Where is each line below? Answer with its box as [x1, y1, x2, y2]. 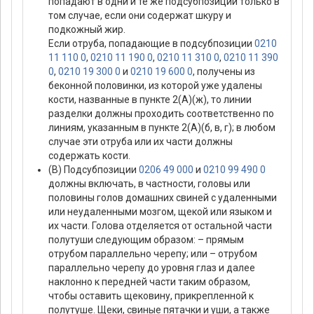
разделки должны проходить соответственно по [48, 108, 274, 120]
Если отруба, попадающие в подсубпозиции [48, 38, 254, 50]
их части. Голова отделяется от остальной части [48, 220, 272, 232]
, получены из [193, 66, 255, 78]
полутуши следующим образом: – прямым [48, 234, 244, 246]
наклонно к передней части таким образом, [48, 276, 250, 288]
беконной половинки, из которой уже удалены [48, 80, 262, 92]
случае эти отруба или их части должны [48, 136, 233, 148]
